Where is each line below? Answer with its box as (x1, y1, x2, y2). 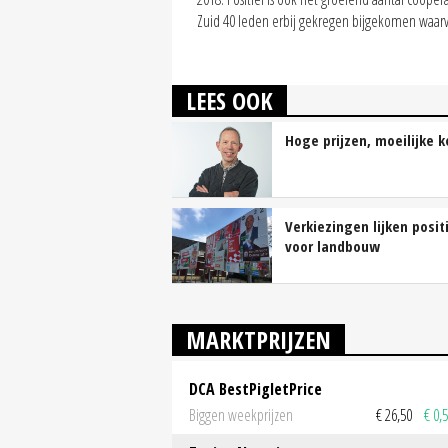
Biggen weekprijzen (189, 403, 293, 426)
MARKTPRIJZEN (186, 323, 331, 357)
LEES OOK (186, 84, 273, 118)
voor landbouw (285, 236, 380, 257)
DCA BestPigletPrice (189, 378, 322, 401)
